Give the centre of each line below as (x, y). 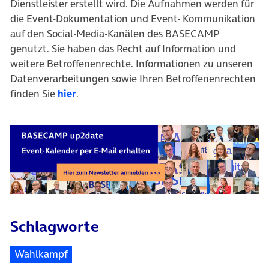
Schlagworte (55, 227)
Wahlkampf (41, 254)
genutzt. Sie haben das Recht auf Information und (123, 49)
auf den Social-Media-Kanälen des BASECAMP (115, 34)
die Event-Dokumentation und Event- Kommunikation (133, 19)
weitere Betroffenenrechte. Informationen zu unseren (131, 64)
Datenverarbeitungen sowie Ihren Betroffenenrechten (133, 79)
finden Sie (34, 94)
